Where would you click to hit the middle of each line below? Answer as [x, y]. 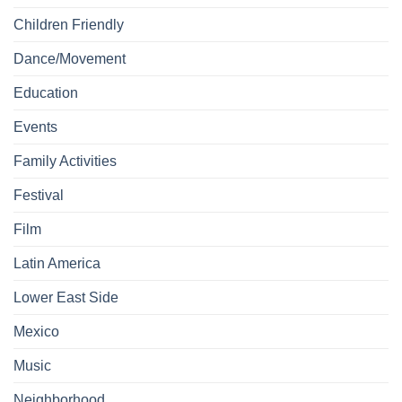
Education [46, 93]
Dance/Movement [70, 59]
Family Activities [65, 162]
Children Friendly [69, 25]
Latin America [57, 264]
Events [35, 127]
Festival [39, 196]
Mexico [36, 332]
